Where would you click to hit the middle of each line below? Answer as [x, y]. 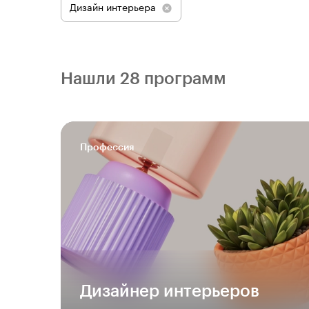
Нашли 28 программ [143, 79]
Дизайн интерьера [113, 8]
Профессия [107, 148]
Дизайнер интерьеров [170, 291]
